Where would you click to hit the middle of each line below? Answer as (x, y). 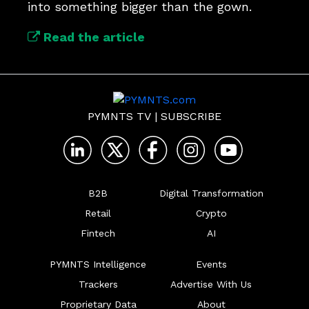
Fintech (98, 233)
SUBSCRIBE (191, 116)
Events (211, 264)
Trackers (98, 284)
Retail (98, 213)
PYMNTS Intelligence (98, 264)
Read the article (92, 37)
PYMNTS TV (119, 116)
